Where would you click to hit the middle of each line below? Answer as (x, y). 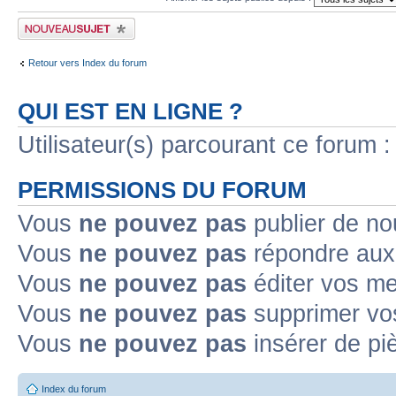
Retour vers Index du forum (88, 63)
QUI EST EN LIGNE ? (130, 111)
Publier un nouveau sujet (70, 23)
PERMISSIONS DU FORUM (162, 190)
